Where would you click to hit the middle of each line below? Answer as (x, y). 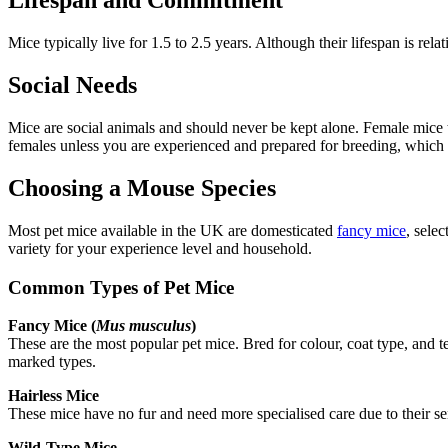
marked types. (52, 362)
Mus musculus (143, 326)
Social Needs (72, 85)
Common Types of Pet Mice (121, 287)
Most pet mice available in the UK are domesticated (172, 230)
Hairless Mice (53, 396)
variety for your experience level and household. (160, 248)
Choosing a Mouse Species (142, 187)
